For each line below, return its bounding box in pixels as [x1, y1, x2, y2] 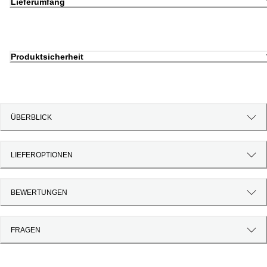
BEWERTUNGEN [11, 188, 67, 197]
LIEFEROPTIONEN [11, 150, 73, 159]
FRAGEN [11, 225, 41, 234]
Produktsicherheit [11, 52, 83, 62]
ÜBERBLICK [11, 113, 52, 122]
